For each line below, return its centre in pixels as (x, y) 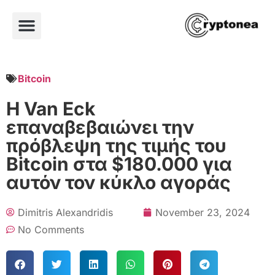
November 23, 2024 (203, 212)
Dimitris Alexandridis (65, 212)
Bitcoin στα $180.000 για (119, 164)
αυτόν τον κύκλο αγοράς (118, 182)
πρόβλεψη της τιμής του (116, 145)
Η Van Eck (51, 108)
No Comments (51, 229)
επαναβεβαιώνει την (100, 127)
